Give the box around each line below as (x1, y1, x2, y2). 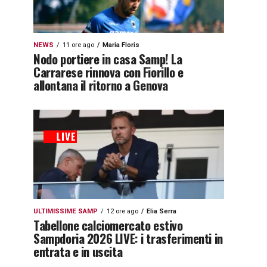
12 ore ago (107, 207, 138, 215)
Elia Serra (147, 207, 176, 215)
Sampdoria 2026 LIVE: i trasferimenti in (33, 229, 223, 247)
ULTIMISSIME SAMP (33, 207, 98, 215)
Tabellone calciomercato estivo (33, 216, 183, 234)
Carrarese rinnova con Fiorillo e (33, 63, 184, 81)
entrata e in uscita (33, 242, 123, 260)
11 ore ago (63, 41, 94, 49)
